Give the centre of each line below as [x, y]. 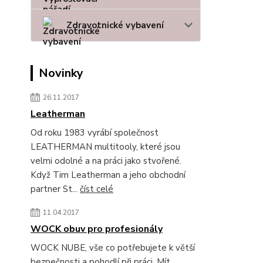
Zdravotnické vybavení [115, 26]
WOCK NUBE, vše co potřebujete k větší [113, 248]
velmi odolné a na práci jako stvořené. [106, 161]
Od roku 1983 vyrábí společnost [95, 133]
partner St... [55, 189]
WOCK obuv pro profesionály [97, 229]
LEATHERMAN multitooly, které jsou [105, 147]
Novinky [61, 73]
